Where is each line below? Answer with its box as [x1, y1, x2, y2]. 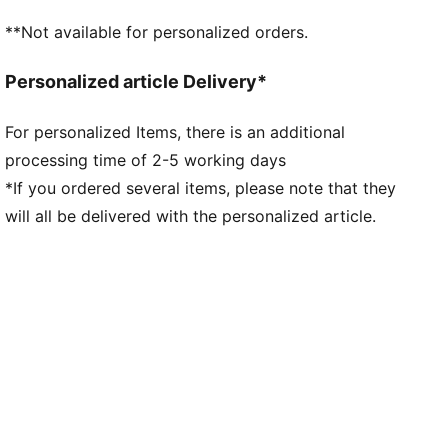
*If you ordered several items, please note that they [5, 177, 397, 198]
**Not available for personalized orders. [5, 21, 309, 42]
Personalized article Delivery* [5, 71, 268, 93]
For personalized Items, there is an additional [5, 121, 346, 142]
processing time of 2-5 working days [5, 149, 287, 170]
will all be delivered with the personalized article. [5, 205, 377, 226]
